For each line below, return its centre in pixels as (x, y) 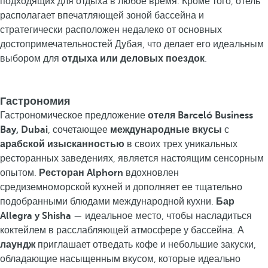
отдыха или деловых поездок (133, 59)
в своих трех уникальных (181, 144)
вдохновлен (151, 173)
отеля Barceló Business (200, 115)
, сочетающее (79, 130)
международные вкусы (166, 130)
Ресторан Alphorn (81, 173)
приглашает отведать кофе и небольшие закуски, (146, 245)
